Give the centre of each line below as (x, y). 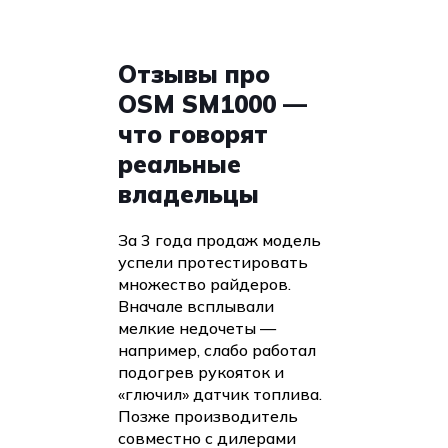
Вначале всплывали (196, 306)
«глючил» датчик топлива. (220, 394)
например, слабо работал (217, 350)
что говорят (193, 134)
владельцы (188, 194)
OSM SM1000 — (212, 104)
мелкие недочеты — (197, 328)
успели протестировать (213, 262)
